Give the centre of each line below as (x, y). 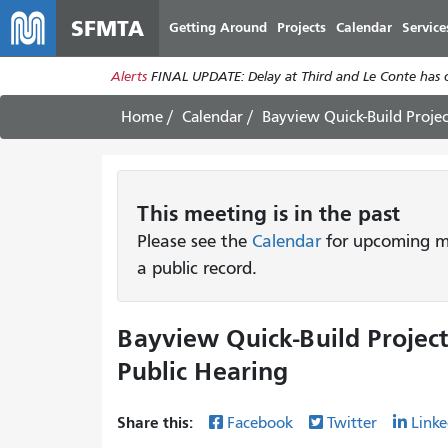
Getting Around (218, 27)
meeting (225, 214)
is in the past (333, 214)
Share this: (157, 422)
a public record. (197, 268)
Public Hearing (202, 371)
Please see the (194, 241)
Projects (301, 27)
